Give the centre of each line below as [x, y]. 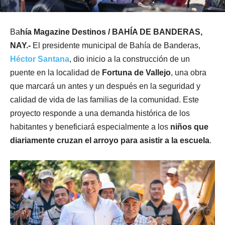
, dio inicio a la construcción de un [130, 59]
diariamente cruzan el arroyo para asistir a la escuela [110, 140]
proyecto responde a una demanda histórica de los [100, 113]
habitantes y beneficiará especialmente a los [90, 127]
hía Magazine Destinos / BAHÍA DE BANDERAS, [111, 32]
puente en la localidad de [56, 72]
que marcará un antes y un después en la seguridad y [105, 86]
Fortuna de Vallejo [136, 72]
